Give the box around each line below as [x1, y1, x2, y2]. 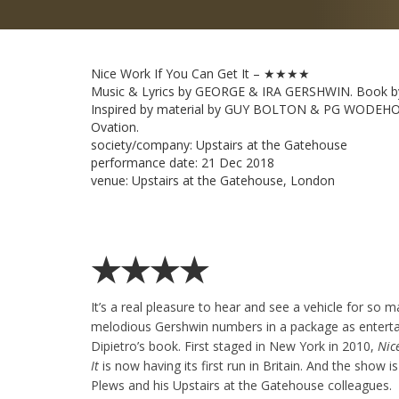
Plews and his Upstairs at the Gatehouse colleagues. [91, 377, 392, 394]
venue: [91, 172, 132, 189]
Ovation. [91, 118, 139, 135]
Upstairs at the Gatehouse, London [132, 172, 335, 189]
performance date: [91, 154, 201, 171]
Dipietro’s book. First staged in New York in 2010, [91, 338, 378, 354]
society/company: [91, 136, 196, 153]
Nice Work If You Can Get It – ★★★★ [91, 65, 310, 82]
